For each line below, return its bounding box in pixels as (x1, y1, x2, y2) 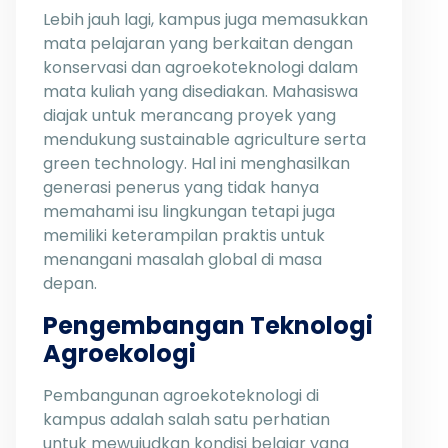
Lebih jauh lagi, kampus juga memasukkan (43, 8, 368, 31)
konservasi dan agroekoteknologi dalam (43, 56, 358, 79)
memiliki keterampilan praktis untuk (43, 224, 325, 247)
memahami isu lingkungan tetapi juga (43, 200, 335, 223)
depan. (43, 272, 97, 295)
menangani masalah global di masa (43, 248, 322, 271)
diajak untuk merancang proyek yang (43, 104, 336, 127)
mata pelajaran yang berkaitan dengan (43, 32, 353, 55)
